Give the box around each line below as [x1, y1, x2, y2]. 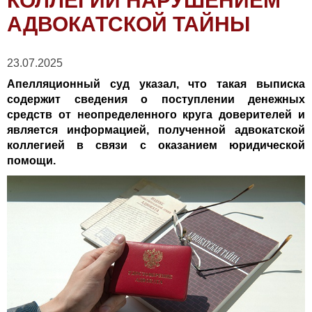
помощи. [7, 155, 56, 166]
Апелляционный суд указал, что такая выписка [7, 78, 305, 90]
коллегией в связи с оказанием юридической [7, 139, 305, 151]
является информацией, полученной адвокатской [7, 124, 305, 136]
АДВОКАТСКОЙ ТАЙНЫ [7, 13, 250, 36]
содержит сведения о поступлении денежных [7, 93, 305, 105]
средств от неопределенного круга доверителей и [7, 109, 305, 120]
